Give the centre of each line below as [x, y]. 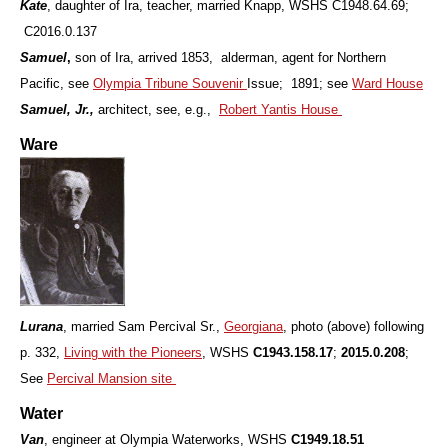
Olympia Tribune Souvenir [170, 84]
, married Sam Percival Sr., [143, 326]
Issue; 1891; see [299, 84]
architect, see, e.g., [158, 110]
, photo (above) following [353, 326]
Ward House [387, 84]
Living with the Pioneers [133, 352]
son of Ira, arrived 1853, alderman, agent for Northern [228, 58]
